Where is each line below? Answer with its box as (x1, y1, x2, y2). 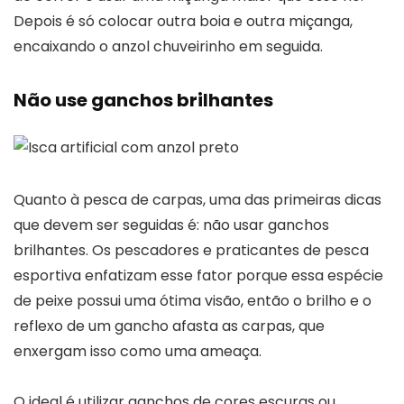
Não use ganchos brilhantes (14, 87, 273, 113)
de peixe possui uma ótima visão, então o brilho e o (14, 289, 372, 311)
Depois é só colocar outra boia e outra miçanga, (14, 10, 353, 32)
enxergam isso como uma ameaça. (14, 340, 262, 362)
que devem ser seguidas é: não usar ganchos (14, 214, 329, 235)
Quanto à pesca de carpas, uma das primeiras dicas (14, 188, 381, 210)
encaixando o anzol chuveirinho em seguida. (14, 35, 323, 57)
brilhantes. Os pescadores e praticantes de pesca (14, 239, 369, 261)
